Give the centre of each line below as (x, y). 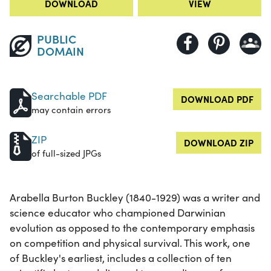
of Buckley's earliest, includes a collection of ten (121, 258)
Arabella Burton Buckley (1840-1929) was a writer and (135, 198)
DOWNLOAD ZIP (219, 143)
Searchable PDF (69, 96)
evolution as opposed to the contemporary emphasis (132, 228)
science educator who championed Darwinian (118, 213)
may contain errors (71, 110)
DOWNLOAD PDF (217, 99)
